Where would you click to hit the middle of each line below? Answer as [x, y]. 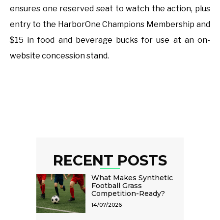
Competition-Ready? [128, 194]
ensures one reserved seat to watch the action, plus [110, 9]
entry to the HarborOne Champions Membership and [110, 25]
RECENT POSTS [110, 161]
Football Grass [117, 186]
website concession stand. [59, 56]
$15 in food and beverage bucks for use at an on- [110, 40]
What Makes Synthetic [132, 178]
